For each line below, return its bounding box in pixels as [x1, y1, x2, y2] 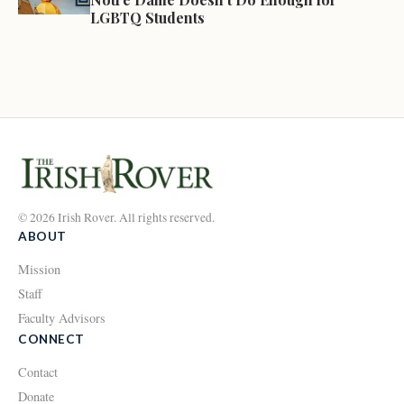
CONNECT [18, 331, 85, 346]
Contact [18, 363, 58, 381]
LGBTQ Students [90, 8, 205, 28]
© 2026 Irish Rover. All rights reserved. [18, 208, 215, 225]
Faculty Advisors [18, 308, 106, 326]
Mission [18, 260, 60, 278]
